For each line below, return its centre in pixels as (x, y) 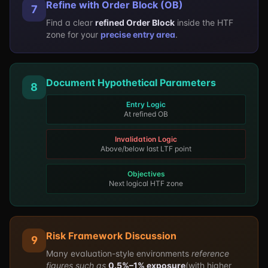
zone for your (73, 34)
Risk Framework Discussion (111, 236)
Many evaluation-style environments (119, 253)
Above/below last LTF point (146, 149)
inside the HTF (204, 22)
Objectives (146, 174)
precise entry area (138, 34)
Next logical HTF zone (146, 183)
